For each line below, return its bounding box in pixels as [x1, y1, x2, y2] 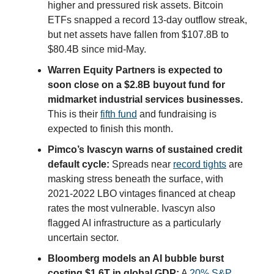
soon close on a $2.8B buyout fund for [48, 79, 225, 90]
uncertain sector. [48, 232, 119, 243]
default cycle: [48, 158, 109, 169]
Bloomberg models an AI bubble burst [48, 253, 224, 264]
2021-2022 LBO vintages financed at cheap [48, 188, 235, 199]
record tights [173, 158, 226, 169]
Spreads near [109, 158, 173, 169]
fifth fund [100, 108, 137, 119]
